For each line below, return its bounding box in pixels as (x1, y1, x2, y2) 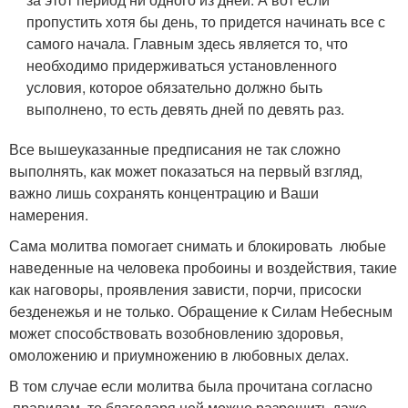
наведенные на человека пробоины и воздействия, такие (9, 256, 397, 278)
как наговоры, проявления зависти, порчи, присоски (9, 278, 362, 300)
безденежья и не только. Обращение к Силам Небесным (9, 300, 393, 321)
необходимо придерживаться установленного (26, 54, 338, 76)
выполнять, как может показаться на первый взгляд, (9, 159, 362, 181)
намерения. (9, 203, 88, 225)
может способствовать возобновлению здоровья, (9, 321, 343, 343)
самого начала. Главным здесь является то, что (26, 32, 349, 54)
